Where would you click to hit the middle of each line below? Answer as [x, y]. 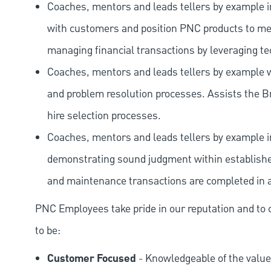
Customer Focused [92, 259]
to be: [48, 231]
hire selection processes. [104, 116]
